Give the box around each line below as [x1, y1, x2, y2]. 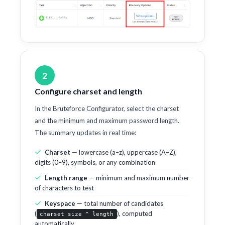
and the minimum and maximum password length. [35, 117, 179, 125]
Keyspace [45, 199, 75, 208]
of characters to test [35, 184, 94, 192]
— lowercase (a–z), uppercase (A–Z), [70, 148, 177, 157]
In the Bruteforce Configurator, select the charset [35, 104, 179, 113]
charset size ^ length [40, 210, 114, 218]
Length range [45, 174, 87, 182]
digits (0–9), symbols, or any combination [35, 158, 155, 167]
